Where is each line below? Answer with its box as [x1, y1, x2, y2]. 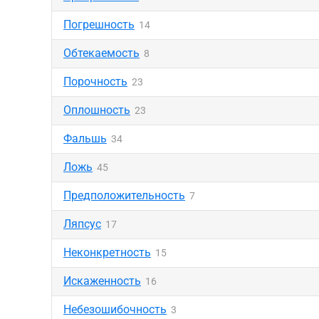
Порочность [63, 75, 127, 88]
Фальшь [63, 132, 107, 145]
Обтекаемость [63, 46, 140, 60]
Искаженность [63, 274, 141, 288]
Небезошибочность [63, 303, 167, 316]
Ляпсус [63, 217, 101, 231]
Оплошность [63, 103, 130, 117]
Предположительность [63, 189, 185, 202]
